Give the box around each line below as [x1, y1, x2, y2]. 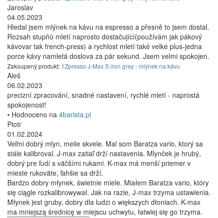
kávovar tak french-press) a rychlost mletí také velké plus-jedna [7, 41, 202, 52]
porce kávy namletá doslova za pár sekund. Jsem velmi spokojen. [7, 51, 209, 61]
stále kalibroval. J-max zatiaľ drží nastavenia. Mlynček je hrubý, [7, 148, 201, 159]
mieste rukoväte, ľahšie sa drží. [7, 168, 103, 178]
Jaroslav [7, 2, 33, 13]
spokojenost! [7, 100, 46, 110]
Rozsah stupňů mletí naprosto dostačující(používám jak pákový [7, 32, 202, 42]
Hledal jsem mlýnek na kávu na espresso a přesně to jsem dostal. [7, 22, 209, 32]
